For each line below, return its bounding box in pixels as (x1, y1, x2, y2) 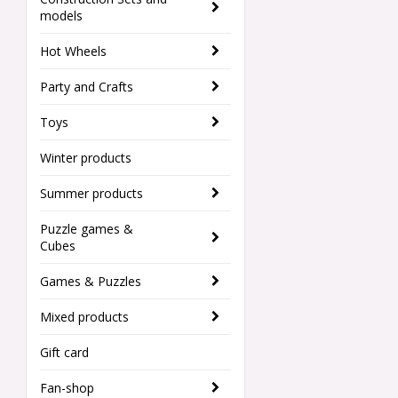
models (40, 7, 83, 25)
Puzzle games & (40, 220, 133, 238)
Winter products (40, 149, 131, 167)
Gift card (40, 344, 89, 362)
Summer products (40, 185, 143, 203)
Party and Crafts (40, 78, 133, 96)
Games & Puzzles (40, 273, 141, 291)
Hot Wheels (40, 43, 107, 60)
